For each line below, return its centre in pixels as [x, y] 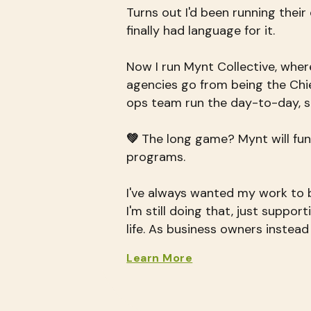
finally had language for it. [201, 31]
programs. [156, 157]
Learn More [160, 258]
